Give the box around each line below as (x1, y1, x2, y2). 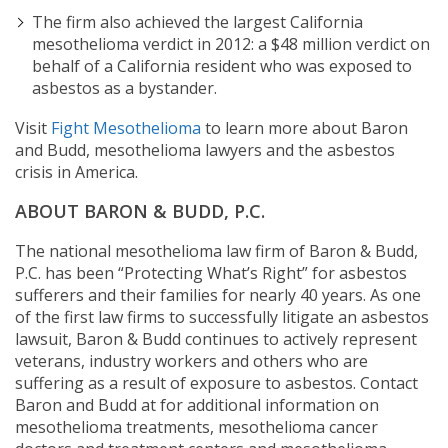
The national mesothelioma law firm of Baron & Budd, (15, 240, 418, 262)
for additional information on (160, 394, 379, 416)
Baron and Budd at (15, 394, 160, 416)
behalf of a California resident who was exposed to (32, 55, 412, 77)
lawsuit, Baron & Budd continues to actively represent (15, 328, 417, 350)
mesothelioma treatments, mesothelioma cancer (15, 416, 378, 438)
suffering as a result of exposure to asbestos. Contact (15, 372, 418, 394)
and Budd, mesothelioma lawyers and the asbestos (15, 139, 395, 161)
